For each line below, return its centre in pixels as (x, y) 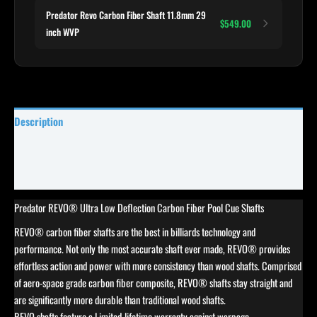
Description (39, 121)
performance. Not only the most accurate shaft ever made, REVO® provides (152, 249)
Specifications (44, 175)
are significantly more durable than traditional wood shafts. (120, 300)
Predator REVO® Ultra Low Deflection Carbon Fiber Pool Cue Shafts (139, 208)
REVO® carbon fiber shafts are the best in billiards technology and (135, 232)
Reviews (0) (39, 148)
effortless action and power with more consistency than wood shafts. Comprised (158, 266)
